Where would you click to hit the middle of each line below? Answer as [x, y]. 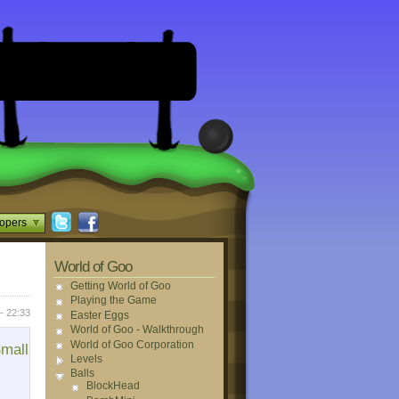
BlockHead [113, 386]
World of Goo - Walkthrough [137, 330]
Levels [86, 358]
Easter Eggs [100, 315]
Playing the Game [114, 301]
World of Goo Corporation [132, 344]
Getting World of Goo [121, 286]
